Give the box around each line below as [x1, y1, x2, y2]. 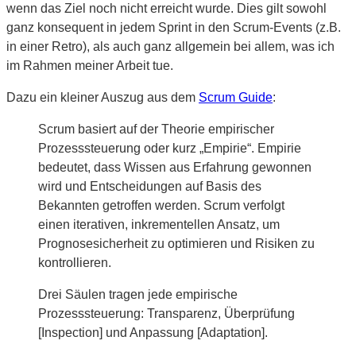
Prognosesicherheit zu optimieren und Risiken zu [38, 236, 315, 250]
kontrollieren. [38, 255, 111, 269]
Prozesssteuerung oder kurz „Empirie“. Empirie [38, 141, 301, 155]
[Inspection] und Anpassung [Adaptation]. [38, 325, 268, 339]
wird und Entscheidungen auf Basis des [38, 179, 261, 193]
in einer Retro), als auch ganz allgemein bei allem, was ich [6, 39, 335, 53]
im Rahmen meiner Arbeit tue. [6, 58, 173, 72]
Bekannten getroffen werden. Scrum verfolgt [38, 198, 284, 212]
